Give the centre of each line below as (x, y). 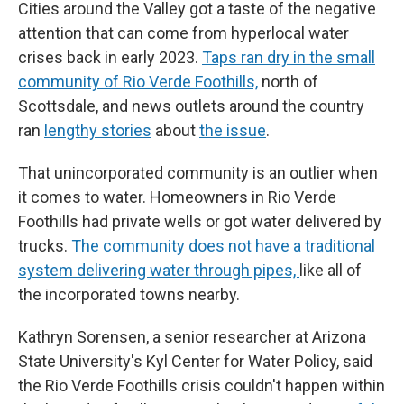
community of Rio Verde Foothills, (138, 81)
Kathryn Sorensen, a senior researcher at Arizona (192, 336)
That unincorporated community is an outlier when (198, 172)
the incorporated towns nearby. (129, 294)
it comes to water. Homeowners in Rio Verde (177, 197)
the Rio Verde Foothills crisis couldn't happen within (202, 385)
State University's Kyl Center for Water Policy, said (195, 361)
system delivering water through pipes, (159, 270)
